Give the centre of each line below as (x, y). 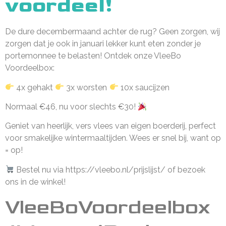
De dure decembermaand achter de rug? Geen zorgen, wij (112, 32)
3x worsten (87, 87)
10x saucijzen (144, 87)
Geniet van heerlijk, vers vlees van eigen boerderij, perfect (110, 126)
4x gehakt (35, 87)
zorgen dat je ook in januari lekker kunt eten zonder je (103, 44)
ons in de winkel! (35, 182)
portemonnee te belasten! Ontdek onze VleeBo (93, 56)
